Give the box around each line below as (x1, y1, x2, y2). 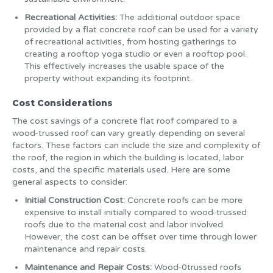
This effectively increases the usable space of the (24, 61, 224, 71)
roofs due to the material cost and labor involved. (24, 219, 225, 230)
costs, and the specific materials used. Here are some (12, 165, 230, 175)
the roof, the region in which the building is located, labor (12, 152, 244, 163)
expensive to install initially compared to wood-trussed (24, 207, 247, 218)
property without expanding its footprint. (24, 73, 192, 83)
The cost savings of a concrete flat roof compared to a (12, 116, 237, 126)
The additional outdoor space (119, 12, 240, 23)
